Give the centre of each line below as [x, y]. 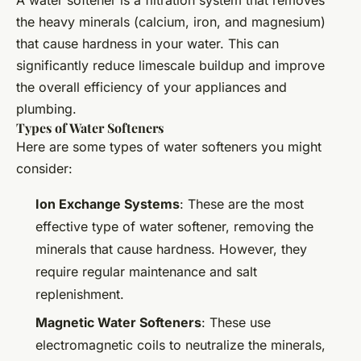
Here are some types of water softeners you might [169, 147]
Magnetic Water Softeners [118, 322]
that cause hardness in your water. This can [147, 44]
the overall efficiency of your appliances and [151, 87]
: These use [236, 322]
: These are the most [242, 204]
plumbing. [46, 109]
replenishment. [80, 295]
